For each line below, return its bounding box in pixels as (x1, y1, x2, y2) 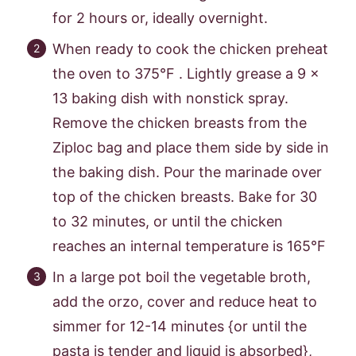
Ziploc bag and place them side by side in (52, 138, 329, 156)
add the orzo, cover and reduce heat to (52, 292, 317, 310)
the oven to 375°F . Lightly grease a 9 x (52, 64, 319, 82)
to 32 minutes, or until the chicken (52, 212, 283, 230)
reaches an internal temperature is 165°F (52, 237, 326, 254)
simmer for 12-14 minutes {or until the (52, 317, 307, 335)
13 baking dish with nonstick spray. (52, 89, 288, 106)
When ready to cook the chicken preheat (52, 40, 328, 57)
